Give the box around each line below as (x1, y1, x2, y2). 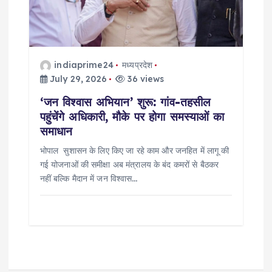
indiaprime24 (54, 59, 114, 71)
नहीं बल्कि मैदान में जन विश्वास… (39, 173, 138, 185)
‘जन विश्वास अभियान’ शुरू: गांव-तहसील (39, 95, 211, 110)
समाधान (39, 124, 73, 139)
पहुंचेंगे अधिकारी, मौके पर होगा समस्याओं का (39, 109, 225, 124)
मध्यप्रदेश (122, 59, 153, 71)
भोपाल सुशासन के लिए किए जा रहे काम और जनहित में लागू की (39, 145, 229, 157)
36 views (125, 73, 165, 85)
